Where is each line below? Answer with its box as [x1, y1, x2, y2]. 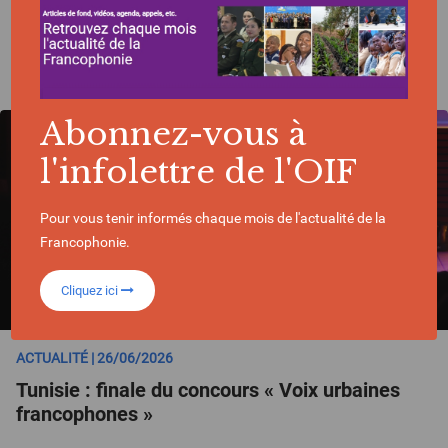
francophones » [16, 402, 153, 426]
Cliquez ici [61, 282, 122, 298]
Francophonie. [40, 233, 131, 250]
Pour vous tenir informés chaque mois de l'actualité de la [40, 209, 387, 226]
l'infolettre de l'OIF [40, 151, 358, 192]
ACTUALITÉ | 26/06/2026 [16, 350, 173, 366]
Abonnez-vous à [40, 113, 307, 154]
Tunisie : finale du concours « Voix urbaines [16, 378, 400, 402]
